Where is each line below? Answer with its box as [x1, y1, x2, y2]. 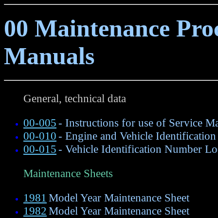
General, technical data [23, 91, 126, 105]
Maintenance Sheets [23, 166, 113, 180]
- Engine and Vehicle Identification [58, 129, 216, 142]
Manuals [4, 42, 94, 70]
